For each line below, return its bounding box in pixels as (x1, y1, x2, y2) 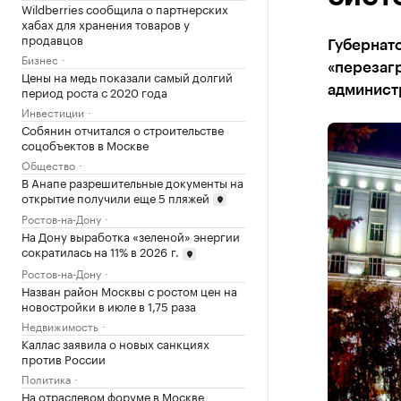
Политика (21, 369, 71, 387)
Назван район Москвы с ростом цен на (21, 280, 237, 299)
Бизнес (21, 49, 58, 67)
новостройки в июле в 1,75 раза (21, 295, 196, 314)
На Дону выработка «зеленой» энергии (21, 226, 240, 245)
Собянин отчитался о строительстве (21, 119, 224, 138)
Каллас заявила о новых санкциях (21, 333, 209, 352)
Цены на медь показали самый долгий (21, 66, 233, 85)
